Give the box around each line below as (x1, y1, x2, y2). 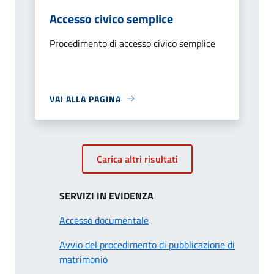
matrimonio (59, 251, 108, 267)
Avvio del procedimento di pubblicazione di (59, 237, 235, 252)
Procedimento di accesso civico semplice (50, 35, 215, 51)
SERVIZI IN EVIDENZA (59, 188, 154, 203)
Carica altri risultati (96, 151, 178, 166)
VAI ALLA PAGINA (50, 92, 121, 105)
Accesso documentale (59, 212, 149, 228)
